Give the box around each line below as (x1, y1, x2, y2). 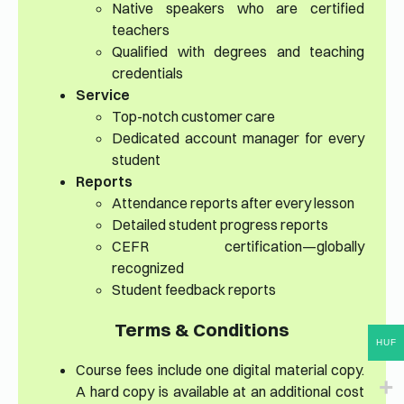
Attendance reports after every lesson (112, 194, 354, 213)
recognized (112, 259, 184, 278)
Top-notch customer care (112, 107, 275, 126)
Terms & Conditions (115, 318, 289, 342)
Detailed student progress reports (112, 216, 328, 234)
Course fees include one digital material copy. (76, 361, 364, 380)
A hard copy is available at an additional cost (76, 382, 364, 401)
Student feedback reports (112, 280, 276, 299)
